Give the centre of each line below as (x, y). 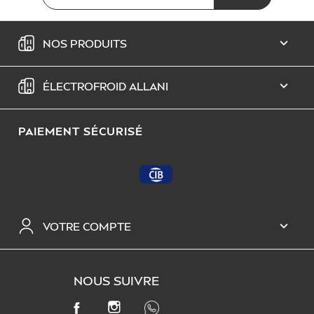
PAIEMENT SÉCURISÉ (81, 131)
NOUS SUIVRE (116, 280)
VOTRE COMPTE (87, 226)
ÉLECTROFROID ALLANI (105, 86)
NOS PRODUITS (85, 43)
